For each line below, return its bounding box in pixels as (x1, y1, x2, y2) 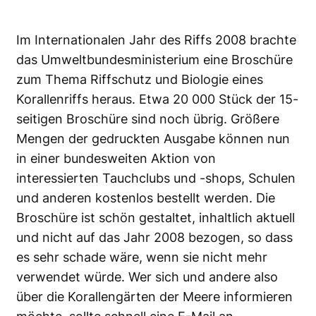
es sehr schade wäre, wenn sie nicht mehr (16, 250, 267, 265)
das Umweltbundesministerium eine (16, 52, 231, 68)
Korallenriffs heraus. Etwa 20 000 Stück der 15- (16, 92, 298, 107)
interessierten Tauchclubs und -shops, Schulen (16, 171, 296, 186)
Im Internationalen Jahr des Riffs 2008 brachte (16, 32, 296, 48)
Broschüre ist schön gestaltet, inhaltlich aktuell (16, 210, 295, 226)
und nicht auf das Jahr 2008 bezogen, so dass (16, 230, 293, 245)
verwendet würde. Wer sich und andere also (16, 269, 278, 285)
